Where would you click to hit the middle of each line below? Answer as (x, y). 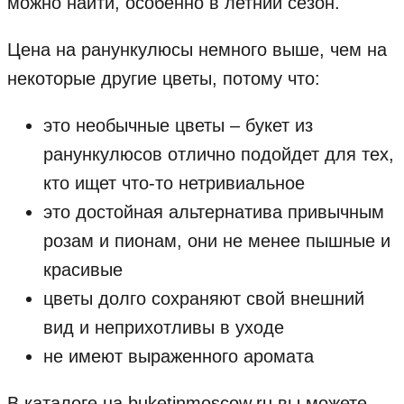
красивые (86, 270)
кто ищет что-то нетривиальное (174, 184)
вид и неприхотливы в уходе (164, 328)
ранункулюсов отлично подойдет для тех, (219, 155)
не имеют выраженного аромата (179, 357)
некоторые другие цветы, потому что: (164, 79)
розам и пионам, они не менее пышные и (217, 241)
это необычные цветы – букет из (178, 126)
